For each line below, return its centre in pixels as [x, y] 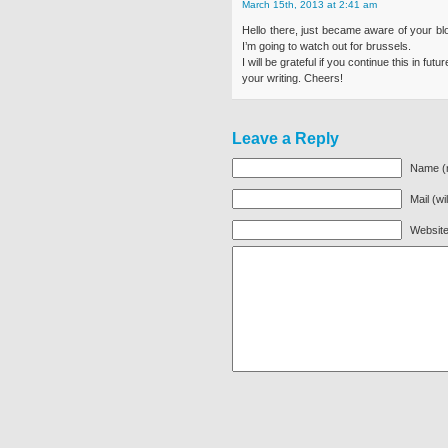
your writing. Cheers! [292, 78]
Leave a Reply [285, 138]
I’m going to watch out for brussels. [326, 46]
